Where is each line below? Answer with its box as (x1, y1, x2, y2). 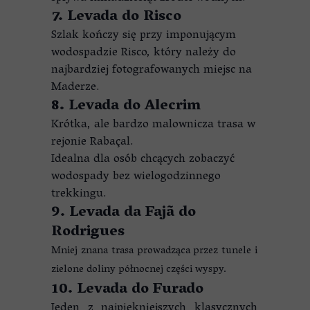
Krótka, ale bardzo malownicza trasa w (51, 114, 255, 136)
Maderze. (51, 77, 99, 99)
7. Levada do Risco (51, 3, 181, 31)
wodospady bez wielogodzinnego (51, 166, 221, 188)
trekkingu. (51, 183, 106, 206)
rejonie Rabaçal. (51, 131, 133, 154)
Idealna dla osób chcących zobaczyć (51, 149, 235, 171)
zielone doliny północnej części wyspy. (51, 260, 226, 280)
